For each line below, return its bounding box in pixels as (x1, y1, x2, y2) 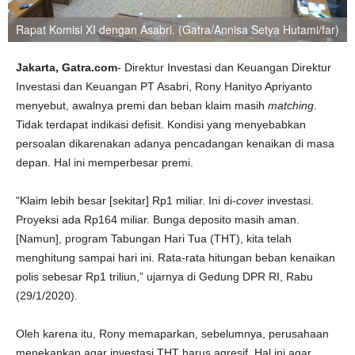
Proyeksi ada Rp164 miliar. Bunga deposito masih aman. (16, 213, 300, 226)
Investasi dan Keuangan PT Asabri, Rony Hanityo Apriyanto (16, 80, 312, 93)
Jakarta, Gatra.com (16, 61, 117, 74)
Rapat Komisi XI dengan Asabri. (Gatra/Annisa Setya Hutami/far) (16, 21, 339, 37)
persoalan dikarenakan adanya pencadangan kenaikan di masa (16, 137, 334, 150)
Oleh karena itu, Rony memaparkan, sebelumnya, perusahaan (16, 327, 329, 340)
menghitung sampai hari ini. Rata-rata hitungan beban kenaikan (16, 251, 335, 264)
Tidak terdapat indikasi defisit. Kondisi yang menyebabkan (16, 118, 306, 131)
